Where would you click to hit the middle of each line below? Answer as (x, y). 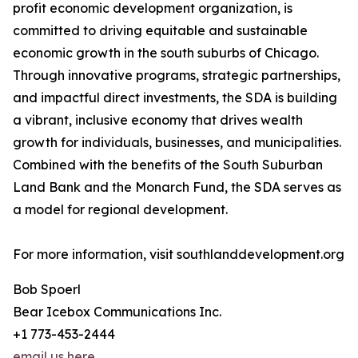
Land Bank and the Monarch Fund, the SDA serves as (177, 187)
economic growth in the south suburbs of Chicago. (166, 53)
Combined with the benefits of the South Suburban (168, 165)
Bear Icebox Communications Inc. (117, 312)
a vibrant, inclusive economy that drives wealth (158, 120)
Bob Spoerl (47, 289)
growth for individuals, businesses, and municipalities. (177, 142)
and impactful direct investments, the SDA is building (175, 97)
